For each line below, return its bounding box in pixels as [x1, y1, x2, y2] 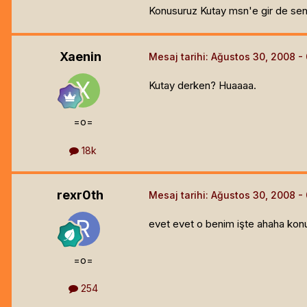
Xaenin [59, 49, 101, 64]
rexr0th [57, 187, 103, 202]
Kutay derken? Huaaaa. [149, 79, 256, 93]
